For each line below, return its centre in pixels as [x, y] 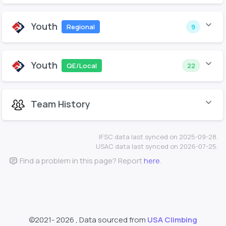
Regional [80, 26]
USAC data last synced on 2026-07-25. [157, 147]
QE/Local [81, 65]
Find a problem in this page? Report [81, 161]
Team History [61, 104]
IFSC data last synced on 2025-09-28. [158, 137]
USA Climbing [172, 220]
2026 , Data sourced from [102, 220]
